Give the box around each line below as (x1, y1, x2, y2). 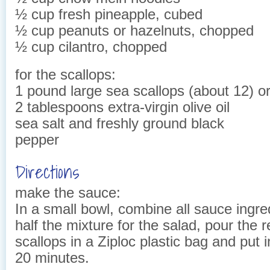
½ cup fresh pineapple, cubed (15, 5, 202, 22)
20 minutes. (15, 250, 89, 266)
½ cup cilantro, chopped (15, 38, 167, 55)
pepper (15, 131, 59, 148)
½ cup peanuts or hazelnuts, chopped (15, 22, 254, 39)
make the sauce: (15, 184, 121, 201)
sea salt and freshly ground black (15, 115, 224, 132)
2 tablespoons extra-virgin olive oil (15, 99, 230, 116)
